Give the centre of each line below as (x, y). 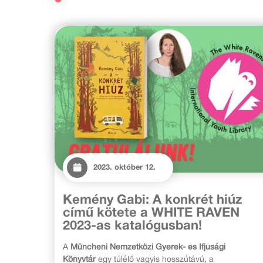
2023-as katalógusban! (132, 226)
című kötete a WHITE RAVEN (151, 213)
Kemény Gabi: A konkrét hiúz (152, 200)
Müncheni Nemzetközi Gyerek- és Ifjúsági (148, 248)
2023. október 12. (124, 168)
